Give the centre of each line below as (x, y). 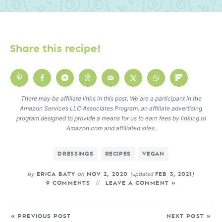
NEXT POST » (189, 216)
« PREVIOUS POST (41, 216)
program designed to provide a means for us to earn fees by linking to (111, 118)
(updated (143, 174)
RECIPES (118, 154)
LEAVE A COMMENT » (141, 183)
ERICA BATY (56, 174)
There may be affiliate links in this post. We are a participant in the (111, 98)
